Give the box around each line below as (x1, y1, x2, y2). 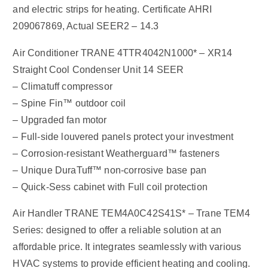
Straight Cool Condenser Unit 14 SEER (13, 63, 184, 75)
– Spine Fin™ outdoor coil (13, 97, 126, 109)
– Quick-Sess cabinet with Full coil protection (13, 181, 208, 193)
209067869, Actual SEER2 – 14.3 (13, 20, 159, 32)
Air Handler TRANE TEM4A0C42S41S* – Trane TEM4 (13, 207, 250, 219)
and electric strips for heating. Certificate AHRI (13, 4, 212, 16)
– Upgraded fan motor (13, 114, 107, 126)
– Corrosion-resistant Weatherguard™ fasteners (13, 147, 220, 159)
